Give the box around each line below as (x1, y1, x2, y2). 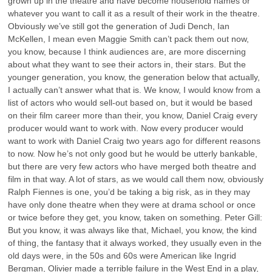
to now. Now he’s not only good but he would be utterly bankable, (8, 148, 258, 158)
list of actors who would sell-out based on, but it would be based (8, 97, 253, 107)
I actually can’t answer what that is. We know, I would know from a (8, 84, 261, 95)
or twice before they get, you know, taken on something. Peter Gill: (8, 212, 263, 222)
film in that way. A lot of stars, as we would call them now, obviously (8, 174, 264, 184)
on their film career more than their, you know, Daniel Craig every (8, 110, 258, 120)
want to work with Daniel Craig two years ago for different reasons (8, 135, 261, 146)
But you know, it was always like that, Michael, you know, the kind (8, 225, 257, 235)
